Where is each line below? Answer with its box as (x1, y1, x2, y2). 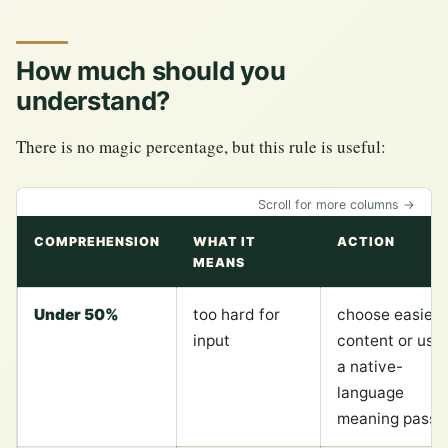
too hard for (193, 305, 280, 325)
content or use (337, 331, 443, 351)
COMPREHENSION (34, 234, 160, 250)
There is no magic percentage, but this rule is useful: (16, 135, 386, 159)
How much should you (16, 55, 286, 87)
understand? (16, 85, 170, 117)
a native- (337, 357, 403, 377)
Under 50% (34, 305, 119, 325)
